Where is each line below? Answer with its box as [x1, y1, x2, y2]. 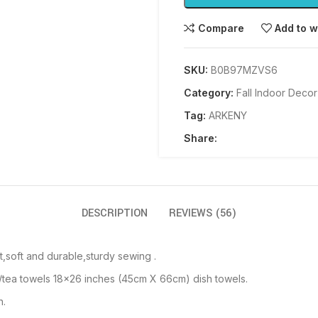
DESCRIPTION [82, 206, 148, 221]
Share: [184, 132, 217, 145]
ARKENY [209, 109, 247, 122]
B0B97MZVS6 [211, 64, 278, 77]
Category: [184, 87, 234, 99]
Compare [197, 21, 244, 34]
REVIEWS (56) [169, 206, 236, 221]
